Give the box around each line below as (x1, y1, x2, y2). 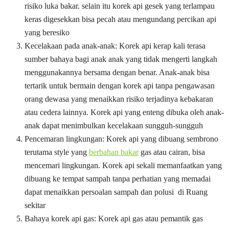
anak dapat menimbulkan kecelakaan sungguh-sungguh (25, 121, 203, 130)
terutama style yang (25, 148, 89, 157)
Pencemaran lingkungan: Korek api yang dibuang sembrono (25, 134, 218, 144)
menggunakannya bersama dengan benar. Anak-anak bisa (25, 68, 210, 77)
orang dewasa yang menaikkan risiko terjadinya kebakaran (25, 95, 213, 104)
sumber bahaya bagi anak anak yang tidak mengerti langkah (25, 55, 217, 64)
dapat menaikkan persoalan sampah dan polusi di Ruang (25, 188, 208, 197)
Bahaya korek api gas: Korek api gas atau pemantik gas (25, 214, 203, 223)
